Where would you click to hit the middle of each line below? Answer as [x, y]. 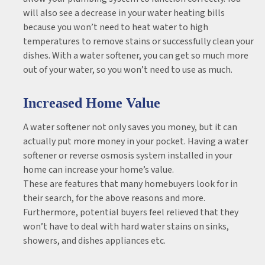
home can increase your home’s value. [98, 170]
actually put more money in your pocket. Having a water [136, 141]
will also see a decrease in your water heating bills [124, 13]
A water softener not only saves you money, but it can [130, 127]
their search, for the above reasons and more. [114, 198]
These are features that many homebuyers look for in [130, 184]
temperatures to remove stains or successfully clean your [138, 41]
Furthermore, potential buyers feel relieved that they [131, 212]
